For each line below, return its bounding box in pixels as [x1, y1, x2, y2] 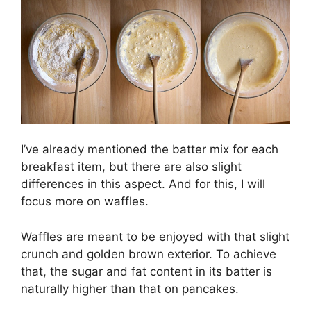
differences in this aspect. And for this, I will [21, 177, 265, 192]
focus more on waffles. [21, 194, 149, 209]
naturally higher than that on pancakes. [21, 281, 239, 296]
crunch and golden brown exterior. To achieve [21, 246, 276, 261]
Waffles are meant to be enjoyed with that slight [21, 229, 289, 244]
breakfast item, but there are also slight [21, 160, 242, 174]
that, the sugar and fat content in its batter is [21, 264, 272, 278]
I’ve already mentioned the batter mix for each [21, 142, 278, 157]
